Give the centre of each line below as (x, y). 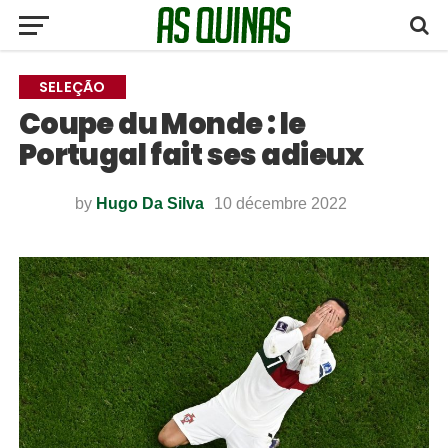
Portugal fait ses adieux (191, 155)
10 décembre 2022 (280, 203)
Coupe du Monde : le (162, 124)
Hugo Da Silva (149, 203)
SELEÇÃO (72, 87)
